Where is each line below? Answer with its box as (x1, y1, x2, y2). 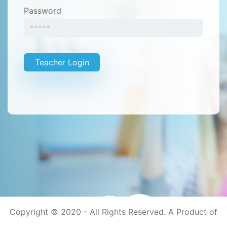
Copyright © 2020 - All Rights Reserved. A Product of (10, 207, 217, 217)
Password (24, 5, 61, 16)
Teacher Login (34, 57, 89, 67)
